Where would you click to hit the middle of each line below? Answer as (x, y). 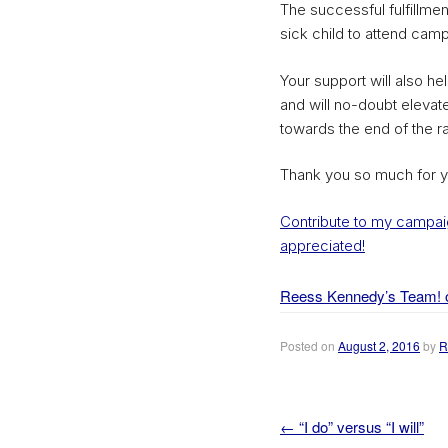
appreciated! (322, 245)
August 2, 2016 (379, 345)
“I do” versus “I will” (359, 426)
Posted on (309, 345)
